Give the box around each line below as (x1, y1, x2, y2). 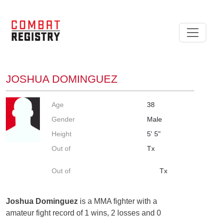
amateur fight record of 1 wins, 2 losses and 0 (6, 208, 161, 217)
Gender (52, 115, 75, 123)
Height (52, 129, 72, 138)
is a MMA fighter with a (78, 197, 157, 205)
